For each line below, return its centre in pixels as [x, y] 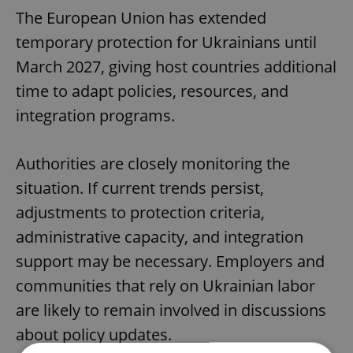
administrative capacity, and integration [160, 237]
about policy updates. [94, 335]
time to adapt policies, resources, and [152, 91]
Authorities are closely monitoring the [153, 164]
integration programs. [95, 116]
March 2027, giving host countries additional [176, 67]
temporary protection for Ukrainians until [166, 43]
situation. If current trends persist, [140, 188]
